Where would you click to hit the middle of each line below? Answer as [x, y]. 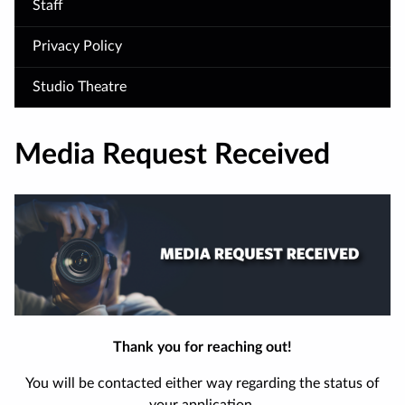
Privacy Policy [77, 46]
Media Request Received [172, 155]
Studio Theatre [80, 86]
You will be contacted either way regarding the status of [202, 384]
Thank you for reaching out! [202, 348]
